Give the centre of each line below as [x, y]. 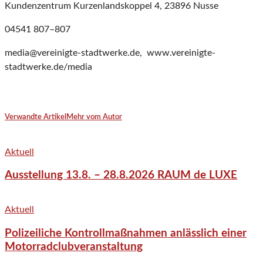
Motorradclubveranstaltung [74, 247]
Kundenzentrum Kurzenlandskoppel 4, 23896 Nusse [112, 6]
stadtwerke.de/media [48, 67]
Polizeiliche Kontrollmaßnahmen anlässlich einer [126, 233]
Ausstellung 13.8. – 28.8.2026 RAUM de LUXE [121, 176]
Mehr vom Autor [94, 117]
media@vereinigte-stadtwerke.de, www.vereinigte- [110, 53]
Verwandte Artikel [36, 117]
